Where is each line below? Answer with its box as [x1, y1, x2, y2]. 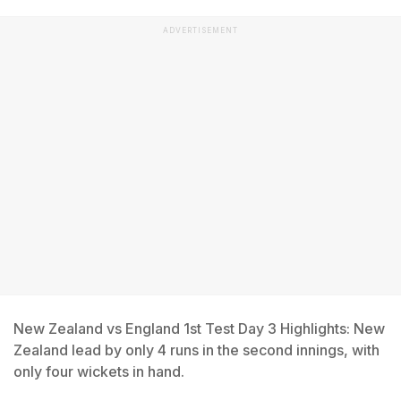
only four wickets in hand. [13, 363, 184, 380]
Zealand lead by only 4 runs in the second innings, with [13, 341, 380, 359]
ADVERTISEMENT [163, 26, 238, 35]
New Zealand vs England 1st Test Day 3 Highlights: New [13, 320, 385, 337]
